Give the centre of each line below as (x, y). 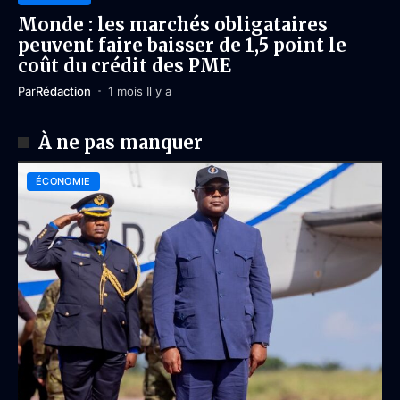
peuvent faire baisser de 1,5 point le (182, 45)
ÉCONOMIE (63, 181)
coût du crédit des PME (125, 65)
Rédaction (63, 91)
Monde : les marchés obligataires (173, 24)
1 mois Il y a (139, 91)
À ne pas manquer (120, 142)
